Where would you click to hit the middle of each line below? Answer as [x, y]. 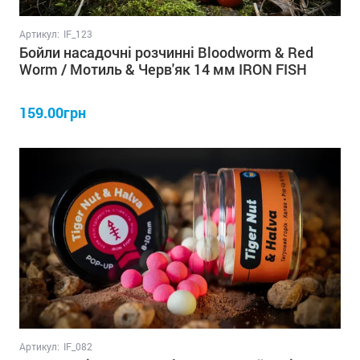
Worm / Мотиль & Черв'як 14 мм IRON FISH [163, 69]
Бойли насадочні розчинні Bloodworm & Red [166, 52]
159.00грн [53, 112]
